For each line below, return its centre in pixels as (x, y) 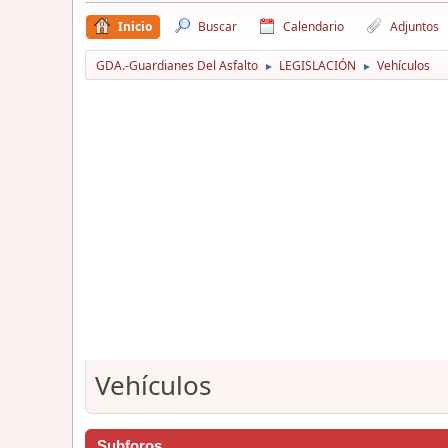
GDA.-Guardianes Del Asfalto (177, 65)
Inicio (135, 26)
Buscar (217, 26)
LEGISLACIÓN (317, 65)
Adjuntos (414, 26)
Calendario (313, 26)
